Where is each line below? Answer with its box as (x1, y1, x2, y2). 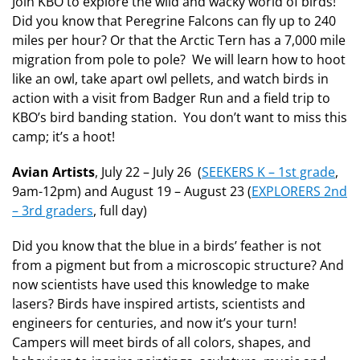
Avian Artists (12, 163, 95, 181)
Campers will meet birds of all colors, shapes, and (12, 333, 311, 351)
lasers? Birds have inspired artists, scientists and (12, 295, 305, 313)
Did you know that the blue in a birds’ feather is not (12, 237, 321, 255)
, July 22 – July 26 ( (95, 163, 202, 181)
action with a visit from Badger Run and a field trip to (12, 89, 330, 107)
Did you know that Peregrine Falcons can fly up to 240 (12, 12, 336, 30)
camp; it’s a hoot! (12, 128, 115, 145)
